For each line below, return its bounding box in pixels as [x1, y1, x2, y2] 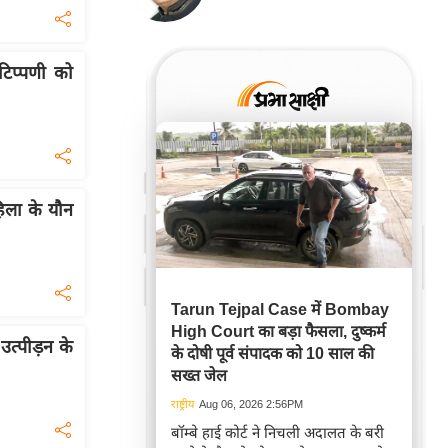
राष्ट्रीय [171, 398, 194, 411]
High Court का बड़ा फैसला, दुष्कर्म [171, 323, 386, 341]
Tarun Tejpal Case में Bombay [171, 301, 389, 319]
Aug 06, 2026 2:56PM [199, 398, 303, 411]
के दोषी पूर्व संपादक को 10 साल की [171, 345, 374, 363]
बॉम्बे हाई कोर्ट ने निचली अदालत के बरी [171, 424, 384, 442]
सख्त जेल [171, 367, 227, 385]
